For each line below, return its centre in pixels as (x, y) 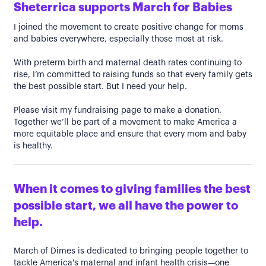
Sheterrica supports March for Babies (123, 8)
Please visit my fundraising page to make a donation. (118, 110)
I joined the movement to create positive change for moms (129, 27)
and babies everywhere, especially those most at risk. (118, 39)
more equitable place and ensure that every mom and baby (130, 134)
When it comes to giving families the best (132, 189)
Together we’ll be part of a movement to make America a (125, 122)
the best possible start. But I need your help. (100, 87)
